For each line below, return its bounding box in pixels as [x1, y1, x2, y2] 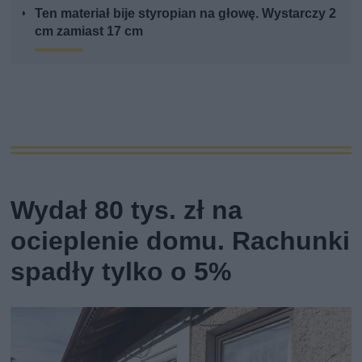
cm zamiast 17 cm [35, 23, 144, 39]
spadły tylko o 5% [11, 255, 232, 287]
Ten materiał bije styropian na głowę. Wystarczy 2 [35, 5, 337, 21]
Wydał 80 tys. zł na [11, 194, 243, 225]
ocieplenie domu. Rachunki [11, 225, 351, 256]
